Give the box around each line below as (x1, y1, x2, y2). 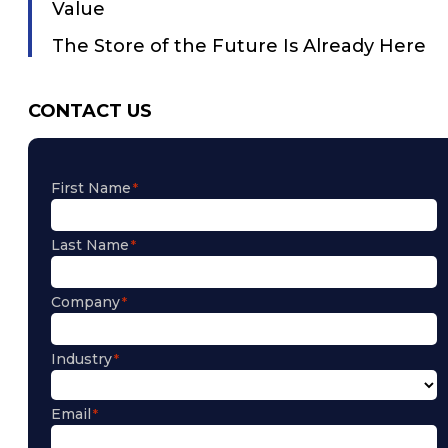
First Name (51, 178, 131, 197)
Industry (51, 349, 112, 368)
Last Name (51, 235, 129, 254)
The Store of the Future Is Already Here (52, 34, 426, 57)
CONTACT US (28, 99, 152, 122)
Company (51, 292, 120, 311)
